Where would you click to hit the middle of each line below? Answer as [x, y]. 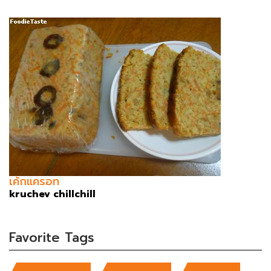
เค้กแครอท [34, 182]
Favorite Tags [52, 238]
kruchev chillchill [52, 194]
